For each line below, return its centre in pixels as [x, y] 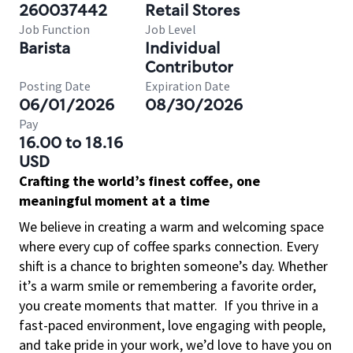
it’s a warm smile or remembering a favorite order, [167, 286]
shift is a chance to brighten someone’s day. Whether [173, 266]
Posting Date [55, 86]
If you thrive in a [271, 305]
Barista [45, 48]
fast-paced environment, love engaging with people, [172, 325]
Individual [182, 48]
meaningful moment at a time [114, 201]
